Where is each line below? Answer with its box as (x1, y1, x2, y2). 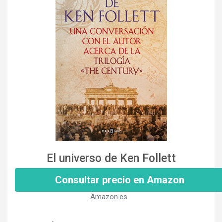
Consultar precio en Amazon (55, 173, 184, 186)
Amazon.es (90, 192, 127, 201)
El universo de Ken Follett (46, 151, 176, 165)
